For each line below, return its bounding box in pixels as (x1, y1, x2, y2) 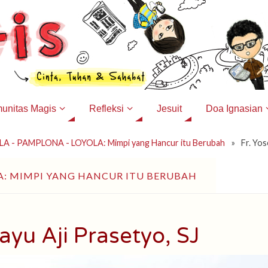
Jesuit (156, 103, 182, 114)
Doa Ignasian (205, 103, 263, 114)
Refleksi (89, 103, 124, 114)
